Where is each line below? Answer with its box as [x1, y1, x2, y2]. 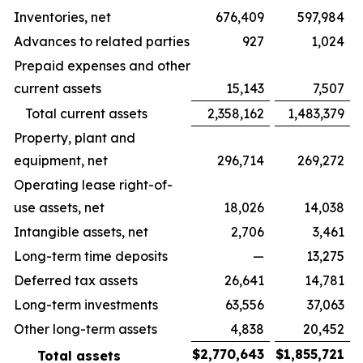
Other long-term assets [14, 321, 157, 337]
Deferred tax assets [14, 272, 138, 288]
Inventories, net [14, 9, 111, 25]
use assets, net [14, 199, 105, 216]
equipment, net [14, 152, 108, 169]
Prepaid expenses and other [14, 58, 190, 74]
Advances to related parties [14, 33, 190, 49]
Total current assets [25, 105, 147, 122]
